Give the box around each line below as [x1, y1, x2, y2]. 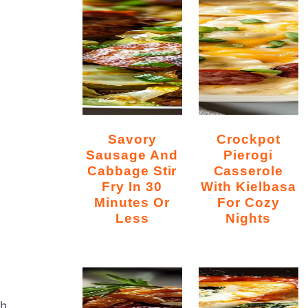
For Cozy [217, 194, 280, 210]
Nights [225, 210, 272, 225]
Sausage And [86, 146, 178, 162]
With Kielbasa [201, 178, 296, 194]
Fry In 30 [102, 178, 163, 194]
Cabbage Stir [87, 162, 177, 178]
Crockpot [217, 131, 227, 146]
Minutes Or [94, 194, 170, 210]
